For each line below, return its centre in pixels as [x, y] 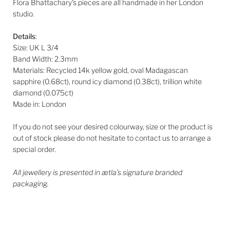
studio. [24, 13]
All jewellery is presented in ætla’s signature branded [98, 172]
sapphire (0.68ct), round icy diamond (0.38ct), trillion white [107, 82]
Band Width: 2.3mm [45, 59]
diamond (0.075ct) [43, 93]
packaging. [31, 183]
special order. [35, 149]
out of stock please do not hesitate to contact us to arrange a [112, 138]
